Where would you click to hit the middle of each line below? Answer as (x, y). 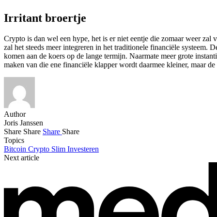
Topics (14, 140)
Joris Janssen (23, 123)
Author (15, 114)
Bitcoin (16, 149)
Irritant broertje (45, 18)
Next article (22, 158)
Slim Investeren (75, 149)
